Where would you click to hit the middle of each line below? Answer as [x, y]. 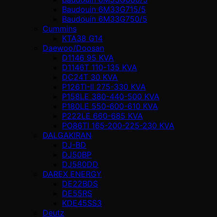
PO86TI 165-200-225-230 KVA [118, 125]
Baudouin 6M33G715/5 [104, 9]
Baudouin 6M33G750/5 [105, 19]
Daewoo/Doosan [73, 48]
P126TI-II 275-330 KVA [104, 86]
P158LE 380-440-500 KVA [111, 96]
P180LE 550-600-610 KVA [110, 106]
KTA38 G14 [82, 38]
